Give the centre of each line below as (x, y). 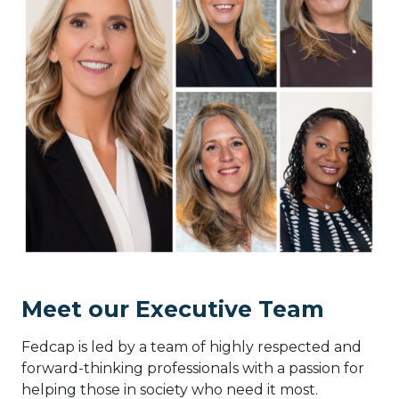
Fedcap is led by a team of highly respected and (191, 346)
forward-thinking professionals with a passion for (193, 368)
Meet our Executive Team (173, 309)
